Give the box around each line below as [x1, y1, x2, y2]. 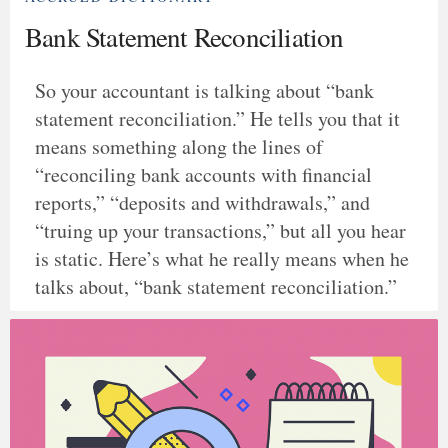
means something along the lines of [35, 133, 323, 161]
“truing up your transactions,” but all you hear [35, 217, 406, 245]
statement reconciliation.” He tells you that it [35, 105, 400, 133]
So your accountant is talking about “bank [35, 77, 374, 105]
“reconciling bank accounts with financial [35, 161, 372, 189]
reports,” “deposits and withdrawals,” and [35, 189, 370, 217]
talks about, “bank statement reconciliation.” [35, 273, 397, 301]
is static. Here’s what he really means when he [35, 245, 409, 273]
